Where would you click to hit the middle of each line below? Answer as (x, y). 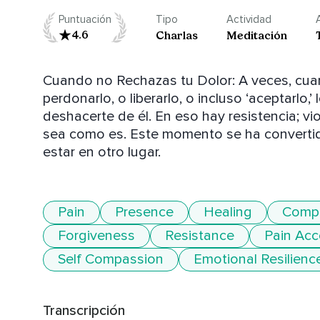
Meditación (257, 36)
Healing (228, 212)
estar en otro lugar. (102, 152)
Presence (144, 212)
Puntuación (85, 20)
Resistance (200, 236)
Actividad (249, 20)
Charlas (177, 36)
